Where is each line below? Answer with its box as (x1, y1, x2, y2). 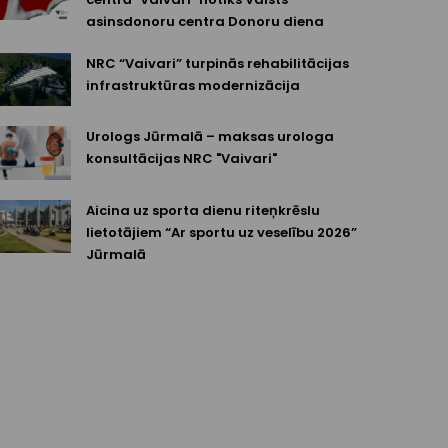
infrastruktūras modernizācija (86, 75, 300, 95)
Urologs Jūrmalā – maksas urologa (86, 127, 334, 147)
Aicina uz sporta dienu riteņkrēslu (86, 200, 320, 220)
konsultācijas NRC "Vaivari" (86, 149, 277, 169)
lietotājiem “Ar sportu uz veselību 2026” (86, 222, 357, 242)
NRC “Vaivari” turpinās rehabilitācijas (86, 53, 349, 73)
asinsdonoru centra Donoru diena (86, 11, 324, 31)
